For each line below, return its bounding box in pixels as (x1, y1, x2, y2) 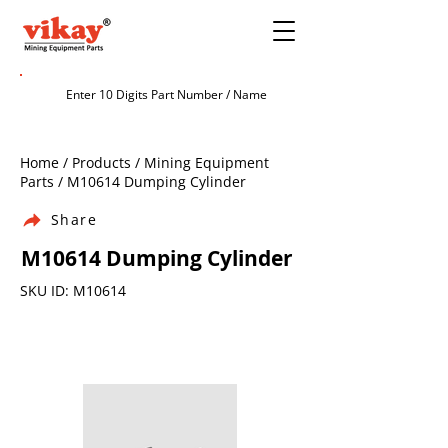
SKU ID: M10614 (20, 281, 126, 300)
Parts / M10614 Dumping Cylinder (20, 172, 246, 191)
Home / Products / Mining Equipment (20, 153, 269, 172)
